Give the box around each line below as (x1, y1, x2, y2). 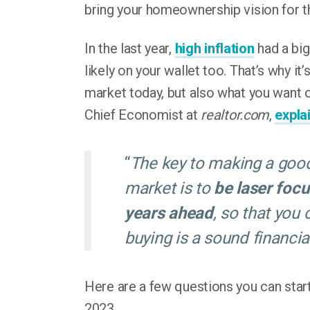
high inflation (174, 40, 255, 57)
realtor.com (201, 107, 270, 123)
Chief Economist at (84, 107, 201, 123)
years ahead (125, 203, 213, 223)
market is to (125, 179, 215, 198)
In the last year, (84, 40, 175, 57)
